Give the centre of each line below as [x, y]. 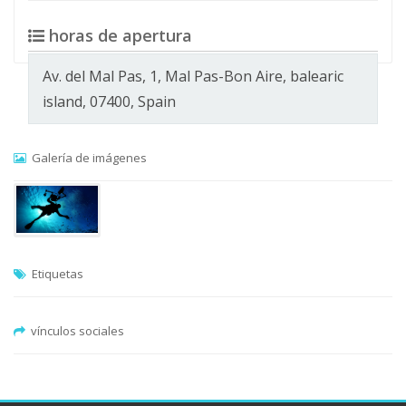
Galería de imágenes [87, 158]
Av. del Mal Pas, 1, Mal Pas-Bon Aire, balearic [193, 76]
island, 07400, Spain [109, 101]
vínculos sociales [75, 331]
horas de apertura [118, 35]
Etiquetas [55, 274]
